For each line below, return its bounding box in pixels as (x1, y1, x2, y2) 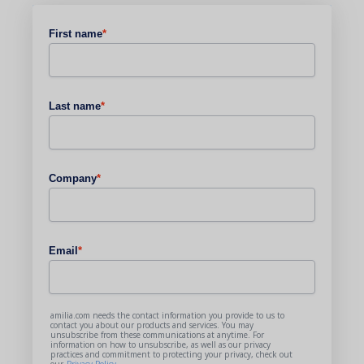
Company (49, 172, 97, 184)
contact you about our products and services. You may (50, 319, 253, 331)
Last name (49, 100, 101, 112)
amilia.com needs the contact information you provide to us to (50, 310, 284, 321)
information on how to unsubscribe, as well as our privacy (50, 339, 271, 350)
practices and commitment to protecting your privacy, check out (50, 349, 292, 360)
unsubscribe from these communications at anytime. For (50, 329, 264, 340)
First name (49, 28, 102, 40)
